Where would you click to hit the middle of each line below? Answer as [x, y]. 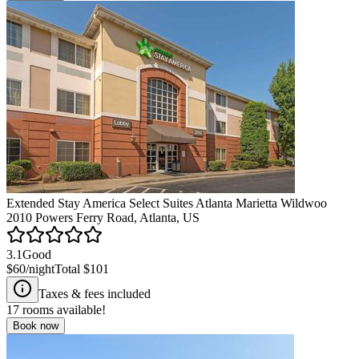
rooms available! [63, 309]
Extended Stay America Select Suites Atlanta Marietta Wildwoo [167, 203]
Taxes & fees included [95, 293]
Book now [36, 325]
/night [40, 268]
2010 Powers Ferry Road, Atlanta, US [103, 217]
